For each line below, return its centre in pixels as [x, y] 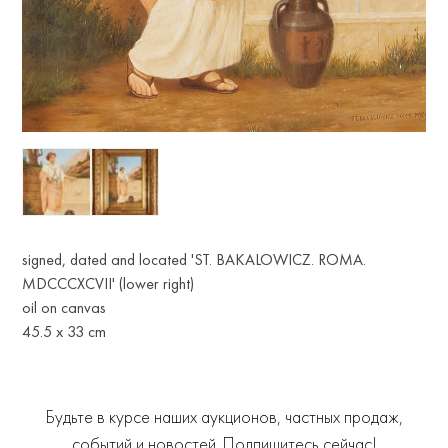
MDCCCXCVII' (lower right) [108, 284]
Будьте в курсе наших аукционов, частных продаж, [224, 418]
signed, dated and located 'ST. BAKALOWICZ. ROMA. [194, 260]
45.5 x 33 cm [64, 332]
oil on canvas [64, 308]
